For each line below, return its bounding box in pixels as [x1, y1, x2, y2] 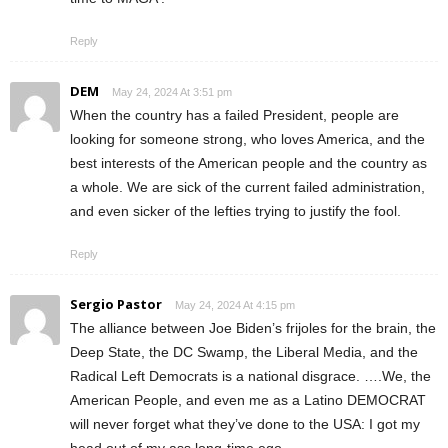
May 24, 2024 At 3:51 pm [112, 85, 232, 98]
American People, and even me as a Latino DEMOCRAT [70, 391, 426, 408]
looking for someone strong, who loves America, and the [70, 130, 425, 147]
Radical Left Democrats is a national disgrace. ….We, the [70, 367, 431, 384]
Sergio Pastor [70, 294, 162, 313]
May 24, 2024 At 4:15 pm [175, 298, 295, 311]
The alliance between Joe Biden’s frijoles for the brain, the [70, 319, 436, 336]
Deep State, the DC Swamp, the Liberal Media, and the [70, 343, 418, 360]
